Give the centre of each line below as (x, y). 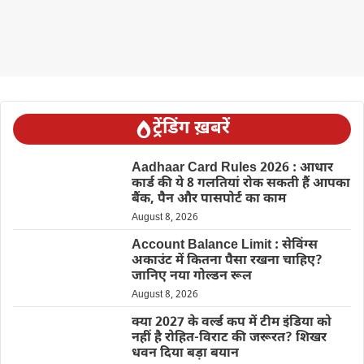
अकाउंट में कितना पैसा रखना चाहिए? (227, 262)
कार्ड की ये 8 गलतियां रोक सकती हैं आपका (240, 184)
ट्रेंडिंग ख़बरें (191, 129)
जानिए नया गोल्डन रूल (191, 277)
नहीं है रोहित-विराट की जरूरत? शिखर (229, 339)
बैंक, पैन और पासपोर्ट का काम (208, 200)
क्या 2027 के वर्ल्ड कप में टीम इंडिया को (231, 323)
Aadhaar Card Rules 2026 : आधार (232, 169)
